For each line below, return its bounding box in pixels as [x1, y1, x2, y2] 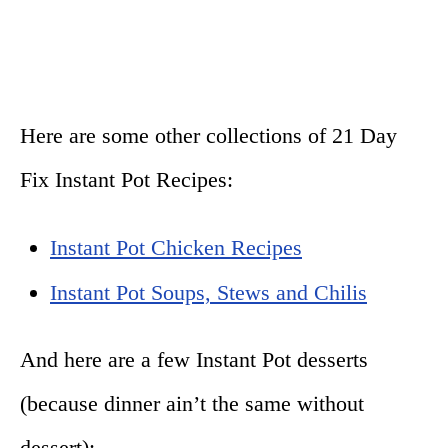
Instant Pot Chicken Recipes [50, 234, 302, 260]
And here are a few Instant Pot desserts [20, 346, 368, 372]
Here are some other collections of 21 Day [20, 122, 397, 148]
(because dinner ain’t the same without [20, 390, 364, 416]
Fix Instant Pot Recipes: [20, 166, 233, 192]
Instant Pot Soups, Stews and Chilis [50, 279, 367, 305]
